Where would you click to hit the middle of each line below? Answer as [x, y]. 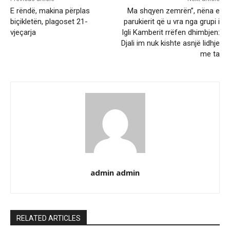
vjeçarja [23, 33]
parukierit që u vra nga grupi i [171, 22]
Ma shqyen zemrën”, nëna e [173, 11]
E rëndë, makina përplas [50, 11]
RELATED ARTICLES [49, 218]
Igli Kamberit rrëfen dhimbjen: [170, 33]
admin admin [115, 173]
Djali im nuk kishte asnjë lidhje [170, 43]
